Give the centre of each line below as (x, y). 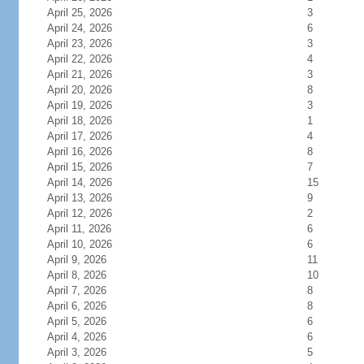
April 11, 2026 (79, 229)
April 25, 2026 (79, 13)
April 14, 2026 (79, 182)
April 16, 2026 (79, 152)
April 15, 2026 (79, 167)
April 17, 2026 (79, 136)
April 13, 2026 (79, 198)
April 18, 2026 (79, 121)
